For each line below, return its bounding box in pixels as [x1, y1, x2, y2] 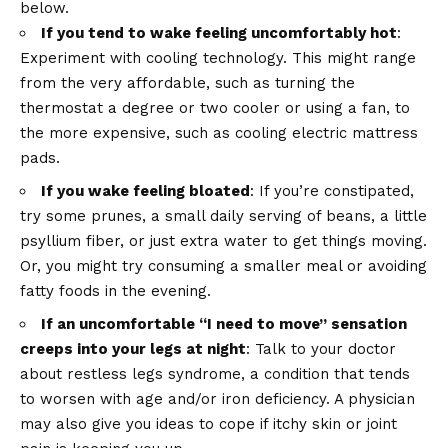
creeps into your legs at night [20, 340, 246, 359]
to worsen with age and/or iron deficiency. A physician [20, 390, 415, 409]
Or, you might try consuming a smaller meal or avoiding [20, 257, 427, 276]
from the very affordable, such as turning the [20, 74, 355, 93]
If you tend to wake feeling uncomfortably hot [41, 24, 397, 43]
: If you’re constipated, [250, 182, 414, 201]
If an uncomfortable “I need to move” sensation [41, 315, 407, 334]
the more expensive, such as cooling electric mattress [20, 124, 418, 143]
